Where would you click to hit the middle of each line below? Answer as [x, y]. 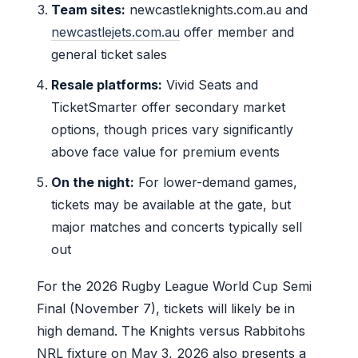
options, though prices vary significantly [173, 129]
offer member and [237, 32]
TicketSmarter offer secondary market [169, 107]
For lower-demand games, [216, 182]
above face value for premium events [166, 151]
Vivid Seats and [211, 84]
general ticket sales [109, 54]
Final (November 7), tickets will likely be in [166, 308]
